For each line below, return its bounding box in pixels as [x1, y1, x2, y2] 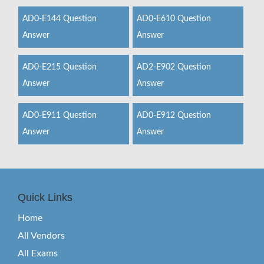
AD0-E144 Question [22, 15, 97, 23]
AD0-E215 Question [22, 63, 97, 71]
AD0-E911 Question [22, 111, 97, 120]
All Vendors [18, 231, 65, 240]
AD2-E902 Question [136, 63, 211, 71]
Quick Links [18, 192, 72, 203]
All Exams [18, 249, 58, 258]
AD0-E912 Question [136, 111, 211, 120]
